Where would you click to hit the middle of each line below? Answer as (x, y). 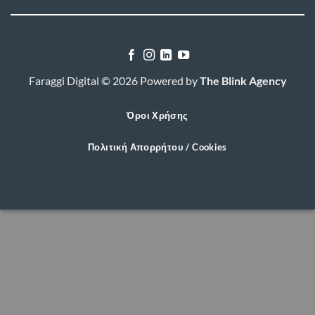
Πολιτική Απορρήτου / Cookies (157, 147)
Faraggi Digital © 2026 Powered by (114, 81)
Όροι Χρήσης (157, 115)
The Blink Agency (243, 81)
